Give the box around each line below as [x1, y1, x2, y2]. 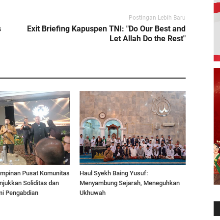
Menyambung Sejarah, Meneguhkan [80, 179, 180, 187]
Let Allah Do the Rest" [110, 33, 186, 43]
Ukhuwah [80, 189, 106, 196]
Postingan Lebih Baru [129, 14, 186, 21]
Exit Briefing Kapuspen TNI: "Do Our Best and [27, 24, 186, 33]
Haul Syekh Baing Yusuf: [80, 169, 148, 177]
